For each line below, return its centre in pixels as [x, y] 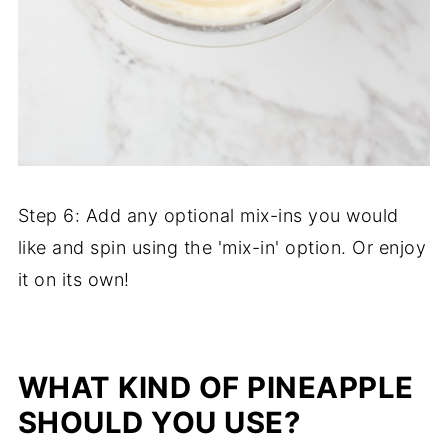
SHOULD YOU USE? [159, 422]
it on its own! [73, 279]
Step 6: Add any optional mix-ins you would [208, 215]
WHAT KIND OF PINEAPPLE [215, 387]
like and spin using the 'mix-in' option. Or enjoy [222, 247]
